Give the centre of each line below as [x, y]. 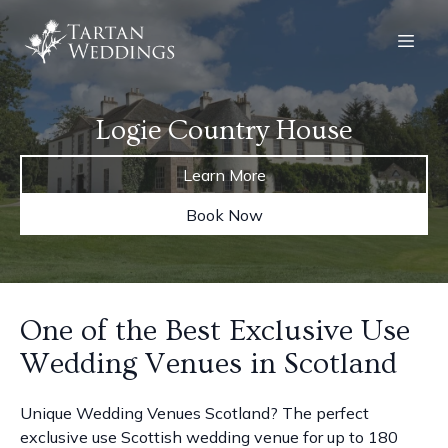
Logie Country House [224, 130]
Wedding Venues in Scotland [208, 364]
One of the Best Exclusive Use [215, 331]
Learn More [224, 175]
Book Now [224, 215]
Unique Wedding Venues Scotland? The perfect [194, 413]
